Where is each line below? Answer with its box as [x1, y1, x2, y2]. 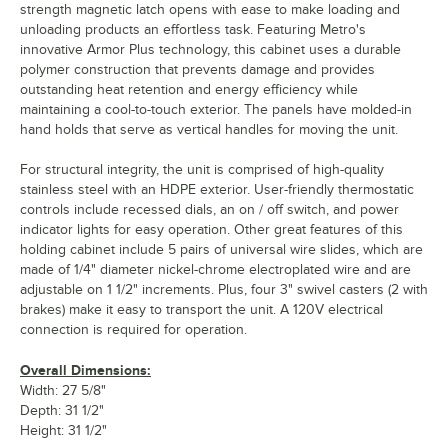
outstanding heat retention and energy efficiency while [20, 82, 358, 98]
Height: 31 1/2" [20, 423, 107, 439]
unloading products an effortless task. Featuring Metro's [20, 22, 366, 38]
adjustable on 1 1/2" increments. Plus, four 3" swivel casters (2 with [20, 282, 428, 298]
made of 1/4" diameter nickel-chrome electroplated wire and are [20, 262, 411, 278]
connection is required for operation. [20, 322, 247, 338]
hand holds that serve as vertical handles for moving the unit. [20, 122, 398, 138]
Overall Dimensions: [20, 362, 151, 379]
